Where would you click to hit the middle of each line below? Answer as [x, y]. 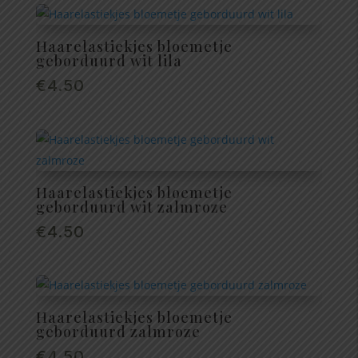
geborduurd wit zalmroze [131, 207]
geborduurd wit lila [109, 61]
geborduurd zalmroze [118, 331]
